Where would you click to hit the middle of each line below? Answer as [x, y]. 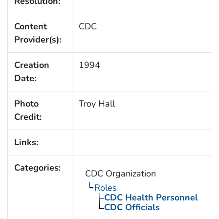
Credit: [28, 117]
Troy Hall [97, 103]
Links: [26, 142]
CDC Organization [120, 173]
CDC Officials [132, 207]
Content [30, 26]
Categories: [37, 167]
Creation [32, 65]
